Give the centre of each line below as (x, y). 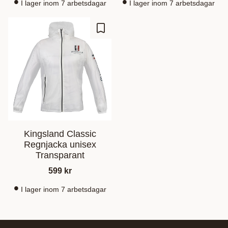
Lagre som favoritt (132, 34)
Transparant (60, 155)
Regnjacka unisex (60, 145)
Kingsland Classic (60, 134)
